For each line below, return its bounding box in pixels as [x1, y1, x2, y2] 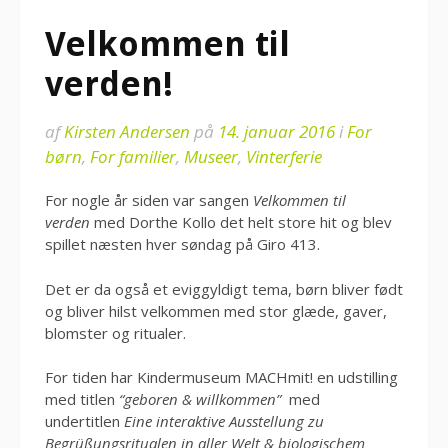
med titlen [45, 389, 119, 409]
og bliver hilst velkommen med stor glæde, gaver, [45, 300, 387, 321]
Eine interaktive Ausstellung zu [124, 411, 324, 431]
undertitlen [45, 411, 124, 431]
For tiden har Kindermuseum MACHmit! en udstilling [45, 367, 398, 387]
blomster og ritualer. [45, 322, 186, 343]
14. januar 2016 [218, 120, 335, 143]
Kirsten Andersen [64, 120, 190, 143]
